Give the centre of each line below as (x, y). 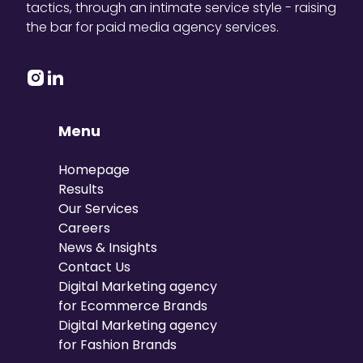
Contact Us (94, 267)
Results (81, 189)
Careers (84, 228)
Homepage (94, 169)
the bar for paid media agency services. (152, 27)
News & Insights (108, 247)
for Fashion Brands (117, 344)
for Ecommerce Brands (133, 305)
